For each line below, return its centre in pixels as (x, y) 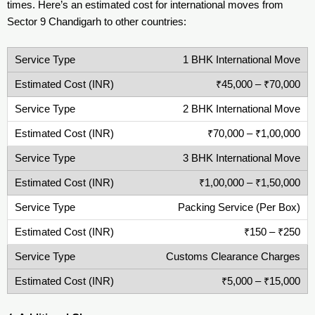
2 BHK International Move (242, 109)
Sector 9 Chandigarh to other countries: (97, 22)
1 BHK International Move (242, 59)
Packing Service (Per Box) (239, 207)
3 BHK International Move (242, 158)
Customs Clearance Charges (233, 256)
